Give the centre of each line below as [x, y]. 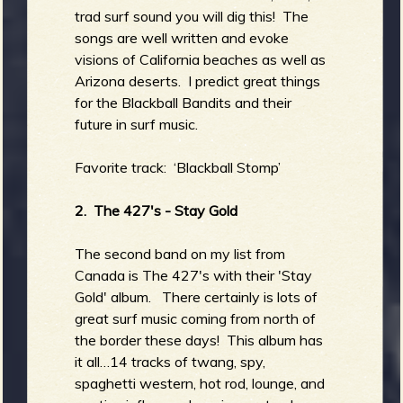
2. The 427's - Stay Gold [157, 210]
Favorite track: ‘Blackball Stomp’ [178, 167]
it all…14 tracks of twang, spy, [170, 361]
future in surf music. [137, 124]
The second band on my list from [180, 253]
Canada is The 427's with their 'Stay [194, 275]
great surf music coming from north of [196, 318]
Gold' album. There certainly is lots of [197, 296]
